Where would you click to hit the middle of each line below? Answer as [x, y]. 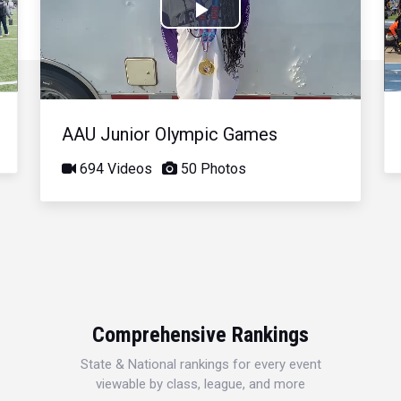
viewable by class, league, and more [200, 384]
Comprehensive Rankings [200, 334]
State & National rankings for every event [200, 364]
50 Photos [212, 168]
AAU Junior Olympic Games [170, 134]
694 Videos [115, 168]
